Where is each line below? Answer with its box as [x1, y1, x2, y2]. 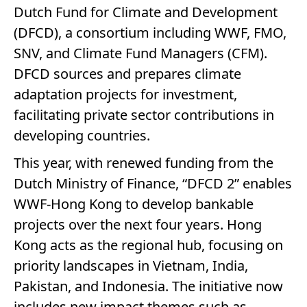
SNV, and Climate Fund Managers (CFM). [14, 43, 267, 62]
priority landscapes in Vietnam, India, [14, 256, 248, 275]
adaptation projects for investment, [14, 84, 237, 103]
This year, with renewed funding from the [14, 153, 273, 172]
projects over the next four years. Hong [14, 214, 262, 234]
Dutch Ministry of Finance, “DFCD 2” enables [14, 173, 292, 193]
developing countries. [14, 125, 150, 145]
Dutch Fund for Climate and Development [14, 2, 278, 21]
